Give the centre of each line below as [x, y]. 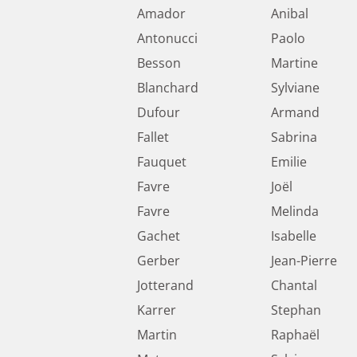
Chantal [294, 286]
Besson [159, 63]
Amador [161, 14]
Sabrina [294, 137]
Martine [294, 63]
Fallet [153, 137]
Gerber [159, 261]
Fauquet [162, 162]
